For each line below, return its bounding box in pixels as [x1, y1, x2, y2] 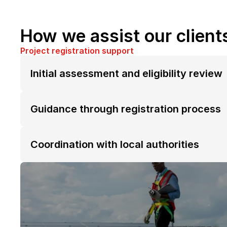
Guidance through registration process [30, 103, 221, 115]
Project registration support [20, 46, 134, 56]
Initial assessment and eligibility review [30, 67, 222, 80]
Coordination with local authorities [30, 138, 199, 150]
